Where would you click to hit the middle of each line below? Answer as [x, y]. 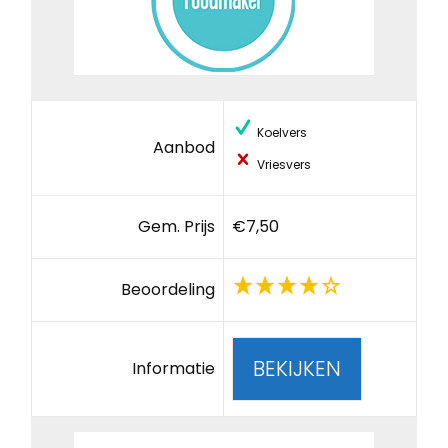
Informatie [174, 369]
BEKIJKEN [296, 369]
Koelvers [280, 133]
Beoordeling [168, 290]
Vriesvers [282, 165]
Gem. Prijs [177, 227]
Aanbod [184, 148]
